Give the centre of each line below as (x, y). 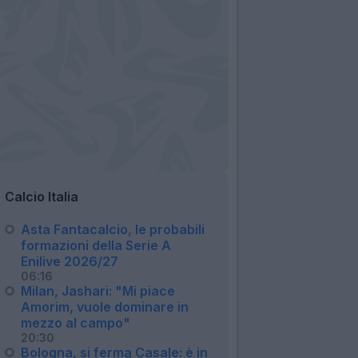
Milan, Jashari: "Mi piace (98, 290)
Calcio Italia (42, 196)
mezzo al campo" (76, 322)
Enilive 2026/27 (70, 261)
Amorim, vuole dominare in (105, 306)
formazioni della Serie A (96, 245)
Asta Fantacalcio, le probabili (113, 229)
